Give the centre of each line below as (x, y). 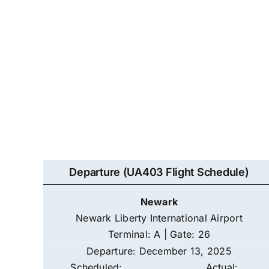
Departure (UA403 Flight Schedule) (159, 172)
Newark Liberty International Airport (159, 218)
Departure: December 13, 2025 (159, 251)
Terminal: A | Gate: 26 (159, 234)
